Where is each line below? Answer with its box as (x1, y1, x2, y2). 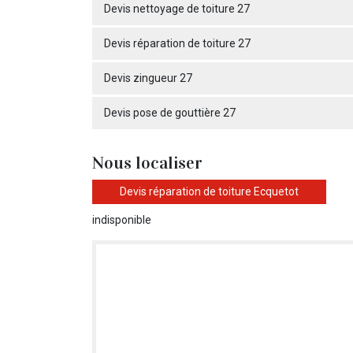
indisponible (92, 214, 151, 226)
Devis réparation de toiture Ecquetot (120, 185, 299, 198)
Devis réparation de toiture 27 (104, 37, 251, 50)
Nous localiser (92, 152, 203, 173)
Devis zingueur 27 (104, 72, 192, 84)
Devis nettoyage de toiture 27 (104, 2, 250, 15)
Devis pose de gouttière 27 (104, 106, 236, 119)
